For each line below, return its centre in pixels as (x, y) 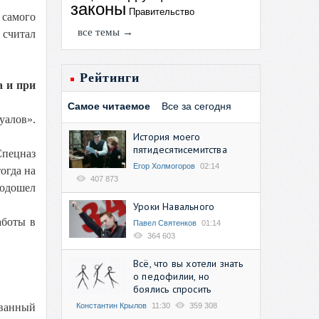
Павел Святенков (165, 223)
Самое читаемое (109, 106)
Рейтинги (110, 77)
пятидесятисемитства (180, 149)
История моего (167, 136)
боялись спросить (172, 289)
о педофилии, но (172, 276)
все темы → (105, 32)
